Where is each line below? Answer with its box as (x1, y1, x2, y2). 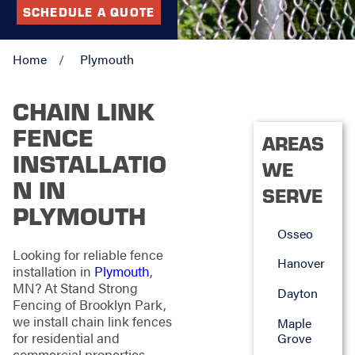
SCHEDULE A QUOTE (22, 3, 155, 20)
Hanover (277, 254, 325, 273)
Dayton (277, 283, 318, 302)
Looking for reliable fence (12, 244, 163, 264)
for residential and (12, 327, 120, 347)
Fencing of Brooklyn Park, (12, 294, 166, 314)
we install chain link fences (12, 311, 172, 330)
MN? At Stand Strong (12, 277, 138, 297)
